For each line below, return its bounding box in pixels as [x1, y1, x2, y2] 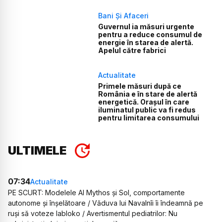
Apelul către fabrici [98, 46, 166, 55]
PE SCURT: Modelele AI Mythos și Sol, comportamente [8, 188, 185, 197]
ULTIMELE [8, 143, 66, 158]
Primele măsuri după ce [98, 82, 182, 91]
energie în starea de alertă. [98, 38, 194, 47]
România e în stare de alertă [98, 90, 198, 99]
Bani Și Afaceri [98, 11, 149, 20]
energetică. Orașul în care [98, 98, 190, 107]
